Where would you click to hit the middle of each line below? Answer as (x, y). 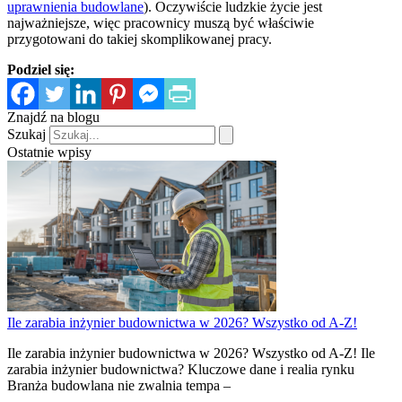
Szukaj (26, 135)
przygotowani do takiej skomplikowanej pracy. (140, 39)
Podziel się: (41, 70)
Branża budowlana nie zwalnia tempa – (119, 386)
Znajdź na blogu (53, 118)
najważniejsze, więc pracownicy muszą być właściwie (161, 23)
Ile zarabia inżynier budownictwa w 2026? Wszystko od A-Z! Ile (191, 354)
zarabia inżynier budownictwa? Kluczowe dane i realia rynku (181, 370)
